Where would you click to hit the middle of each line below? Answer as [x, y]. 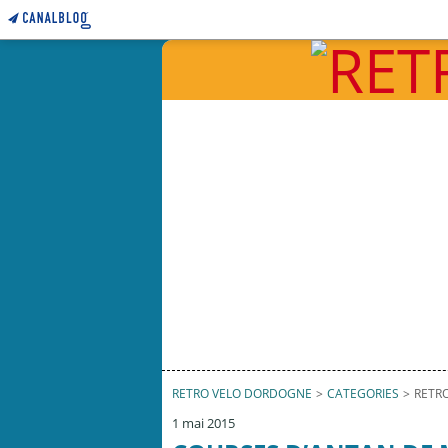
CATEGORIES [363, 393]
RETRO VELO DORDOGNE [242, 393]
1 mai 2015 [203, 423]
